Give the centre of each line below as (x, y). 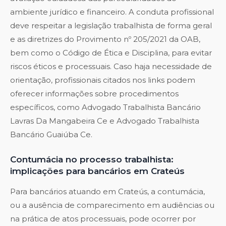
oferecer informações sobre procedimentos (94, 94)
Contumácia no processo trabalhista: (92, 160)
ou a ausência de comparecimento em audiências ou (112, 205)
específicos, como (46, 107)
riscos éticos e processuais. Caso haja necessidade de (111, 67)
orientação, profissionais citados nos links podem (103, 80)
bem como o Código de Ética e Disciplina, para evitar (111, 53)
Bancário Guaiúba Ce (50, 135)
